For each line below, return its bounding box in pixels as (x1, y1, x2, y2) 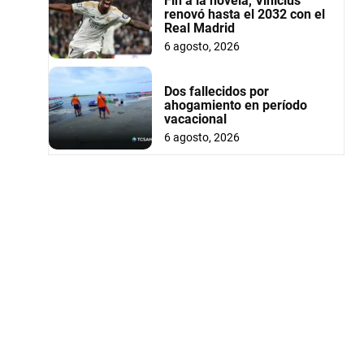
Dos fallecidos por (163, 84, 269, 100)
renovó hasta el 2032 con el (163, 6, 325, 23)
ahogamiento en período (163, 97, 307, 114)
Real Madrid (163, 20, 235, 37)
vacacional (163, 111, 227, 128)
